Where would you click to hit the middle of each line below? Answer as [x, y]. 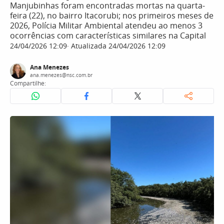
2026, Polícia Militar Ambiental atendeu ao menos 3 [106, 25]
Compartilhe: [28, 83]
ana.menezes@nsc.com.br [61, 75]
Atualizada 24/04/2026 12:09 [117, 46]
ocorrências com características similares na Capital [108, 35]
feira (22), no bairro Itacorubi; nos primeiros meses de [112, 15]
